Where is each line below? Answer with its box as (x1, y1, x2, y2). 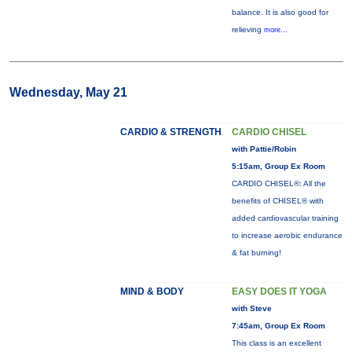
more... (263, 26, 288, 34)
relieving (231, 25, 264, 34)
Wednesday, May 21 (9, 86, 127, 99)
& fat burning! (231, 248, 281, 257)
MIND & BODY (119, 286, 184, 297)
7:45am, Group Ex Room (231, 321, 325, 330)
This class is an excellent (231, 339, 321, 347)
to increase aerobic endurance (231, 231, 343, 240)
